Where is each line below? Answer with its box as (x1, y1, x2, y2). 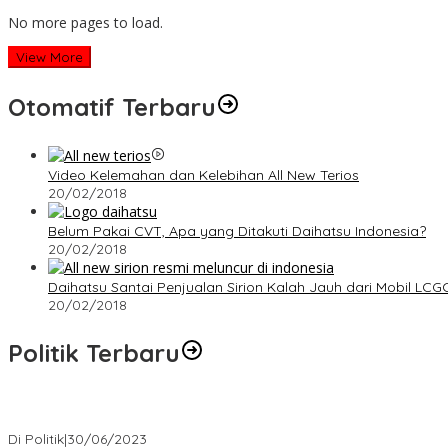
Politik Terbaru (8, 338, 180, 369)
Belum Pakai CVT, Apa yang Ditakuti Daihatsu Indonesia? (48, 222, 426, 241)
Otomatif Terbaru (8, 92, 216, 123)
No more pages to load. (8, 13, 163, 33)
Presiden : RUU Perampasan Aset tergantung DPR (8, 412, 338, 431)
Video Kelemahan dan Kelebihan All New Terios (48, 166, 359, 185)
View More (16, 49, 83, 66)
